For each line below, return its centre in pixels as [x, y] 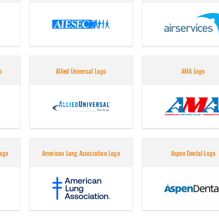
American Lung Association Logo [81, 153]
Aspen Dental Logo [193, 153]
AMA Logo [193, 71]
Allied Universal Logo [81, 71]
